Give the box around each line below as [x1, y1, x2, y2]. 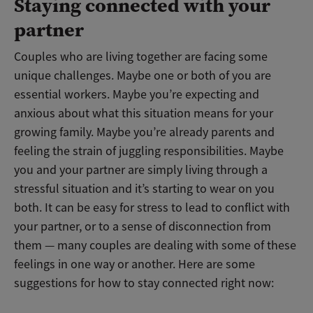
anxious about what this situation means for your [14, 105, 273, 122]
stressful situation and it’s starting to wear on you [14, 181, 275, 197]
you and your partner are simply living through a [14, 162, 268, 178]
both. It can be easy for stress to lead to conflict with [14, 200, 290, 216]
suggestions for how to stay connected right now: [14, 275, 274, 291]
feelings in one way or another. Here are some [14, 256, 255, 272]
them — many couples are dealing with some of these [14, 238, 296, 254]
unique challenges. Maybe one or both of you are [14, 68, 271, 84]
